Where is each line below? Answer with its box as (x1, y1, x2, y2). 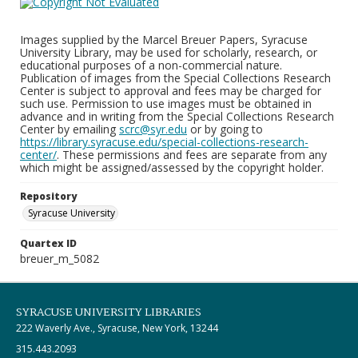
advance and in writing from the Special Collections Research (20, 109, 334, 124)
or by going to (187, 121, 263, 137)
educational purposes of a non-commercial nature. (20, 58, 282, 73)
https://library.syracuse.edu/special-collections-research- (20, 134, 308, 149)
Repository (20, 189, 77, 203)
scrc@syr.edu (119, 121, 187, 137)
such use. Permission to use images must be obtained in (20, 96, 312, 111)
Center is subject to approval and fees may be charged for (20, 83, 321, 98)
